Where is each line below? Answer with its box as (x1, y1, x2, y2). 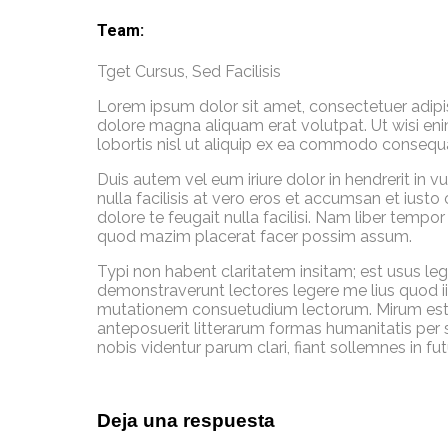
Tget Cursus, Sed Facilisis (97, 61, 281, 81)
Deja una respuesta (97, 410, 275, 432)
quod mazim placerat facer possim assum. (97, 226, 412, 246)
